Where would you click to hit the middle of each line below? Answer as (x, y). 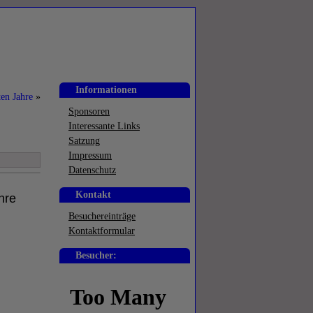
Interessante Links (104, 126)
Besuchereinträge (102, 216)
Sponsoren (89, 111)
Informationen (106, 90)
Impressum (90, 155)
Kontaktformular (102, 231)
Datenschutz (92, 170)
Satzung (84, 141)
